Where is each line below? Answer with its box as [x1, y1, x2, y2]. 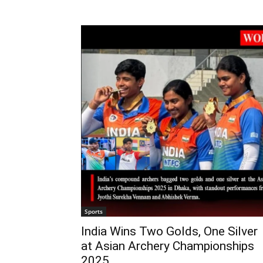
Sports [85, 207, 103, 216]
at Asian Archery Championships [81, 239, 254, 254]
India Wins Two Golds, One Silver [81, 224, 258, 239]
